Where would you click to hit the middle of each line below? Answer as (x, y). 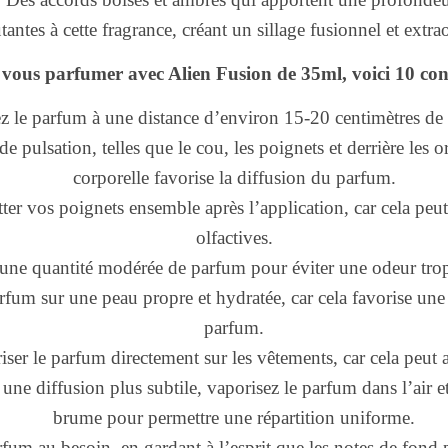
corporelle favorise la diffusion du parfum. (234, 177)
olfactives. (234, 237)
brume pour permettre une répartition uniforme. (234, 417)
